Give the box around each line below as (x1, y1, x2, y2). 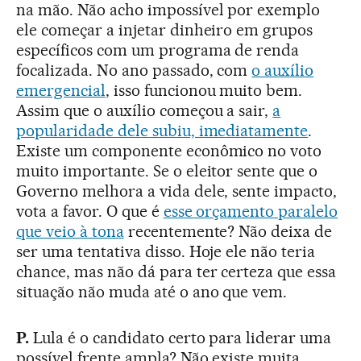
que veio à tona (16, 222, 124, 242)
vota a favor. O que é (16, 201, 164, 222)
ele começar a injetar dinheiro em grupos (16, 20, 313, 40)
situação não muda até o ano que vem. (16, 282, 288, 302)
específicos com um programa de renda (16, 40, 300, 60)
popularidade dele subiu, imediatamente (16, 121, 309, 141)
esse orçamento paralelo (163, 201, 338, 222)
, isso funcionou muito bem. (105, 81, 303, 101)
